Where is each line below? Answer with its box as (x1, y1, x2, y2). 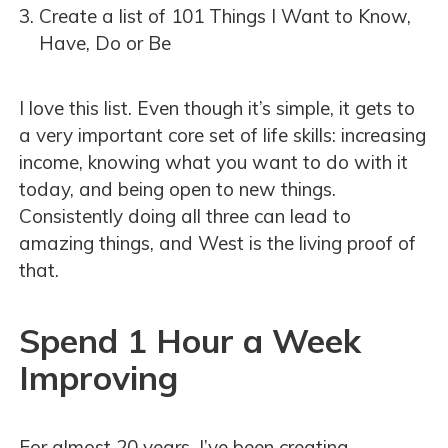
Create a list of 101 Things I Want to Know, (39, 3, 411, 28)
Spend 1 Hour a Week (19, 319, 361, 361)
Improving (19, 356, 178, 398)
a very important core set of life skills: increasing (19, 122, 426, 147)
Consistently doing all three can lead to (19, 203, 351, 228)
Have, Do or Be (39, 30, 171, 55)
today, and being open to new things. (19, 176, 336, 201)
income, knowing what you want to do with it (19, 149, 408, 174)
